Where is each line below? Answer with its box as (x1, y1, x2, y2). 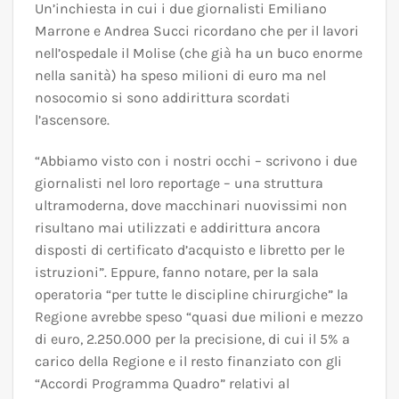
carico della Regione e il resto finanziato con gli (35, 353, 342, 370)
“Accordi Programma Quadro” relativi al (35, 375, 289, 393)
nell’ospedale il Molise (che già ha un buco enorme (35, 45, 362, 62)
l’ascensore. (35, 111, 110, 129)
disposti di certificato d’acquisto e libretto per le (35, 241, 345, 259)
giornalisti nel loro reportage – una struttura (35, 175, 323, 192)
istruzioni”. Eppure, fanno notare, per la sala (35, 264, 319, 281)
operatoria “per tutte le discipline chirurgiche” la (35, 286, 348, 304)
